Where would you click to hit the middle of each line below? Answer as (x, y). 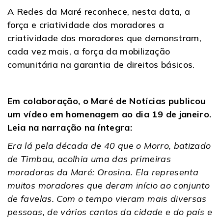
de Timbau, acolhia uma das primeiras (89, 159)
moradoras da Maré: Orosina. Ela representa (103, 172)
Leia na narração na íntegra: (70, 127)
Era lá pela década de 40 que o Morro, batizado (109, 145)
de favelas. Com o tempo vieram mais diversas (107, 198)
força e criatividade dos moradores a (86, 25)
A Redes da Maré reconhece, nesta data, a (99, 11)
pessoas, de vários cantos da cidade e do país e (110, 212)
